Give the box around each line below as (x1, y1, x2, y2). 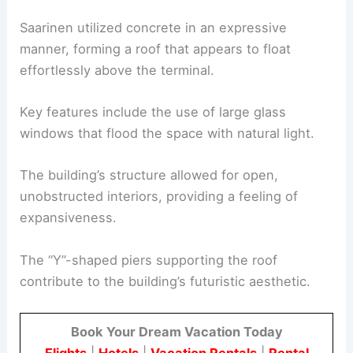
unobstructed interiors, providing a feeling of (20, 188, 299, 205)
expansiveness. (20, 210, 117, 226)
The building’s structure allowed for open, (20, 167, 279, 184)
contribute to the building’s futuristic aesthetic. (20, 273, 311, 289)
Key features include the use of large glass (20, 104, 287, 120)
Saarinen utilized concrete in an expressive (20, 19, 288, 35)
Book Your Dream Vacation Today (70, 323, 283, 340)
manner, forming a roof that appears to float (20, 40, 292, 57)
